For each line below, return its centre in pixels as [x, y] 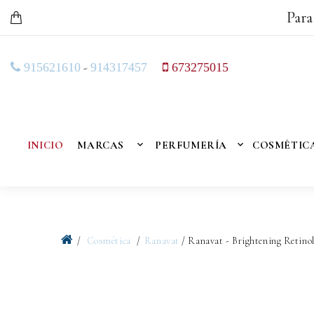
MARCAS [101, 145]
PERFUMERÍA [191, 145]
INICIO [45, 145]
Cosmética [110, 241]
